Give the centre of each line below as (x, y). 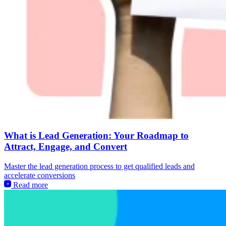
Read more (30, 185)
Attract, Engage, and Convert (66, 147)
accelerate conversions (40, 176)
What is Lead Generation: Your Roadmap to (96, 136)
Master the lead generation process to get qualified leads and (99, 166)
